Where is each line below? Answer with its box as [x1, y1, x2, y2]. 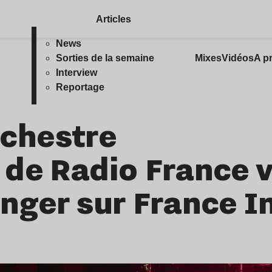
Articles [95, 14, 131, 24]
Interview [56, 67, 98, 78]
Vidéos [221, 53, 254, 63]
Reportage [56, 82, 105, 92]
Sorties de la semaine [56, 53, 155, 63]
